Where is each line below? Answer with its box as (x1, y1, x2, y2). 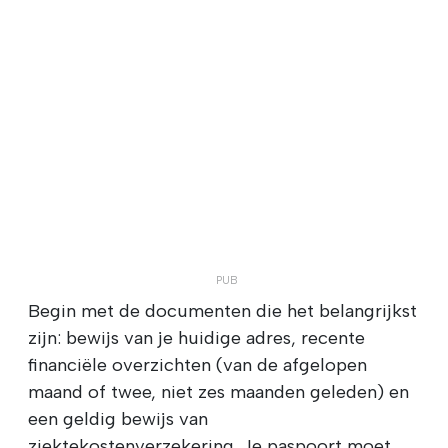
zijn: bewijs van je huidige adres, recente (28, 326, 365, 349)
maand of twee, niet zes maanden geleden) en (28, 380, 409, 403)
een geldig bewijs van (28, 407, 208, 430)
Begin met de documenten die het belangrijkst (28, 299, 417, 322)
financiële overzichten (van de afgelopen (28, 353, 367, 376)
